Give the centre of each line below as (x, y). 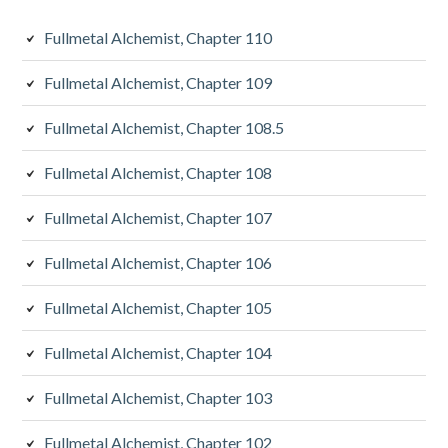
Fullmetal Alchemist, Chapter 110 (158, 37)
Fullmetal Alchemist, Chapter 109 (158, 82)
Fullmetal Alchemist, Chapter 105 (158, 307)
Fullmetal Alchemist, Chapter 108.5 (164, 127)
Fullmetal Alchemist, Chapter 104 (158, 352)
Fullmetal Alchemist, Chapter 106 (158, 262)
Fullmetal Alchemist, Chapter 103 (158, 397)
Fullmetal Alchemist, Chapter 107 (158, 217)
